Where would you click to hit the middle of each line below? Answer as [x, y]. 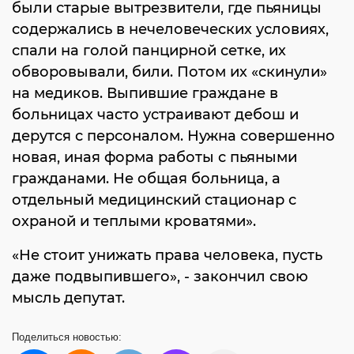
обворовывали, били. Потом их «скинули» [169, 72]
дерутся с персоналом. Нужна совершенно [173, 136]
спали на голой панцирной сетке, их [149, 51]
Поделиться [42, 337]
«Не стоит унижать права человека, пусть [167, 255]
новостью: [97, 337]
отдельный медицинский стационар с [154, 200]
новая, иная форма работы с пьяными [154, 157]
